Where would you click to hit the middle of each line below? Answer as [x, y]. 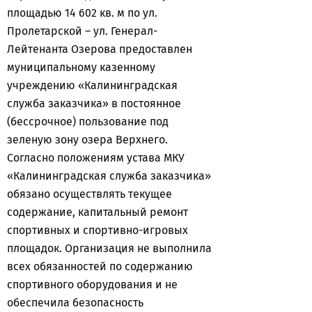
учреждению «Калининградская [92, 85]
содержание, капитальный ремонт [97, 212]
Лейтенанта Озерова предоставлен [100, 49]
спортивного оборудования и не [92, 284]
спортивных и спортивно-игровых [97, 230]
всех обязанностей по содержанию [100, 266]
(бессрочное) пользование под [88, 122]
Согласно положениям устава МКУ [96, 158]
